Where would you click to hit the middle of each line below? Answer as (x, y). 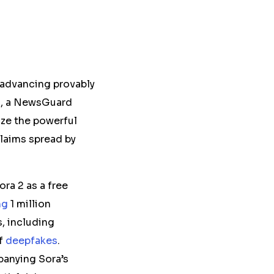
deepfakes (31, 241)
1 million (31, 204)
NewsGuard (43, 102)
